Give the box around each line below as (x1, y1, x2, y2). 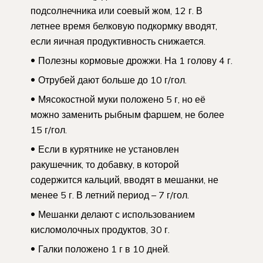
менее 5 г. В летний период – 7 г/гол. (31, 189, 189, 201)
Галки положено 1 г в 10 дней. (38, 243, 170, 255)
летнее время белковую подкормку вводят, (31, 20, 217, 32)
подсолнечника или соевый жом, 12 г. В (31, 5, 203, 17)
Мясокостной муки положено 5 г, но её (38, 93, 205, 106)
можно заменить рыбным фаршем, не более (31, 109, 224, 121)
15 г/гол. (31, 124, 67, 136)
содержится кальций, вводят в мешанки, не (31, 174, 218, 186)
